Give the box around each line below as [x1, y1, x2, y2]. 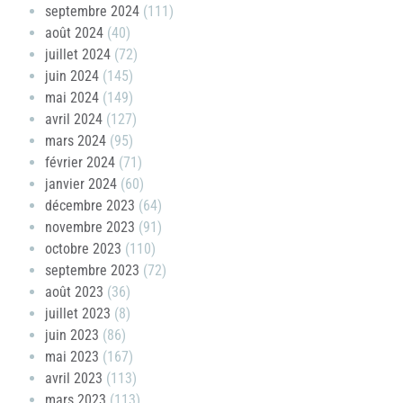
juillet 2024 [45, 45, 111, 63]
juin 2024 [45, 67, 99, 85]
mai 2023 [45, 347, 99, 365]
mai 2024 [45, 88, 99, 106]
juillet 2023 [45, 304, 111, 322]
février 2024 [45, 153, 115, 171]
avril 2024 [45, 110, 103, 128]
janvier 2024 [45, 175, 117, 193]
